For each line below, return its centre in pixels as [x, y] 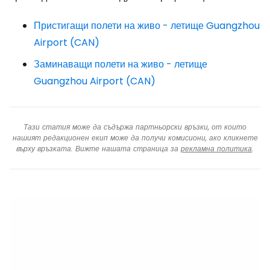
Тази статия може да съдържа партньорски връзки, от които [135, 127]
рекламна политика [216, 149]
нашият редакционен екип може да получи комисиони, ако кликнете [135, 138]
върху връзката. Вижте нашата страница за [99, 149]
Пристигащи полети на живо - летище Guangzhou [147, 26]
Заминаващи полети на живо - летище [121, 64]
